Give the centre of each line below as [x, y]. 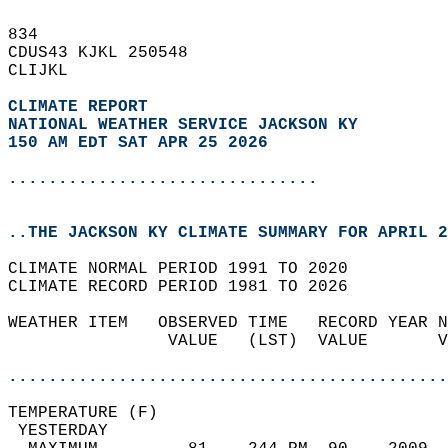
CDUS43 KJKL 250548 [108, 53]
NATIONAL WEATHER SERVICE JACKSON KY [183, 125]
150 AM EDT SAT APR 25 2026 [138, 143]
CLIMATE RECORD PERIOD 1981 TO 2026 [188, 287]
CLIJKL [48, 71]
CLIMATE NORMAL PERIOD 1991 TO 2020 [188, 269]
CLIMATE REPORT [83, 107]
